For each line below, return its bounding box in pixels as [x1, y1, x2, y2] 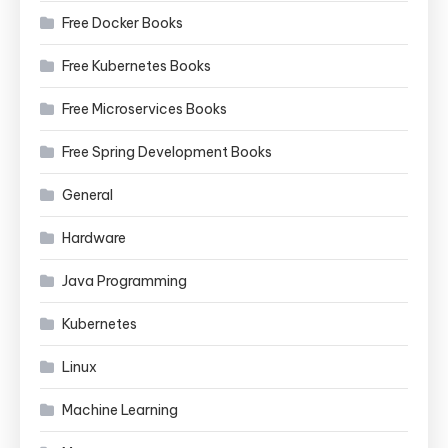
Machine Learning [62, 401, 178, 419]
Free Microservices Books [62, 100, 227, 118]
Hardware [62, 229, 126, 247]
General [62, 186, 113, 204]
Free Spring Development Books [62, 143, 272, 161]
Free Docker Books [62, 14, 183, 32]
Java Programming [62, 272, 187, 290]
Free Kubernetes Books [62, 57, 211, 75]
